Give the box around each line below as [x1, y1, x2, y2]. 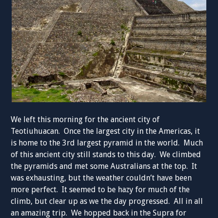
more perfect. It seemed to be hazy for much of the [11, 185, 190, 194]
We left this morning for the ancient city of [11, 115, 160, 124]
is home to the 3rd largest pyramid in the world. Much [11, 138, 203, 147]
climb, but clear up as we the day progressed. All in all [11, 197, 203, 206]
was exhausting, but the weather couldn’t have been [11, 173, 192, 182]
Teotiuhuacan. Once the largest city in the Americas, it [11, 127, 200, 136]
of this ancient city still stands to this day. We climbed [11, 150, 201, 159]
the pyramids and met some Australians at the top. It [11, 162, 198, 171]
